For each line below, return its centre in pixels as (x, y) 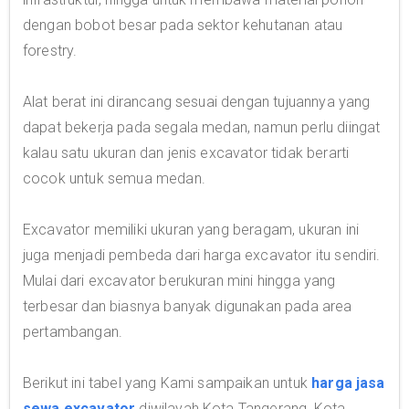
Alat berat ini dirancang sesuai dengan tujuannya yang (197, 102)
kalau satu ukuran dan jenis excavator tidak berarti (186, 153)
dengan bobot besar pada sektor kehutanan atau (183, 25)
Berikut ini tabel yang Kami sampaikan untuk (168, 383)
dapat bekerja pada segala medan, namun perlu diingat (202, 127)
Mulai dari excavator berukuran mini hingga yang (179, 281)
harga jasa (348, 383)
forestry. (50, 51)
